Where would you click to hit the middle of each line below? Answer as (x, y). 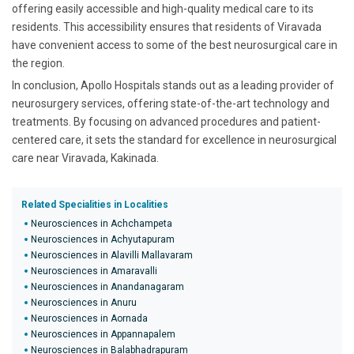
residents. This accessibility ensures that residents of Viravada (167, 27)
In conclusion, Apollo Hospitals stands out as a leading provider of (173, 85)
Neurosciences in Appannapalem (103, 334)
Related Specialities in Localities (95, 205)
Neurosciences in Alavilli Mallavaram (112, 255)
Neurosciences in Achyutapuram (103, 239)
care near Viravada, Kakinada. (85, 158)
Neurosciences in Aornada (89, 318)
